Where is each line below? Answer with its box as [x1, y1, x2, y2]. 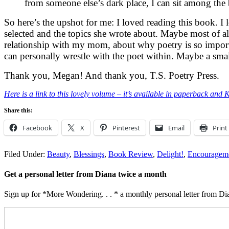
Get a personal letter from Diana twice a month [4, 170, 167, 179]
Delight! [157, 149, 184, 158]
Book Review [108, 149, 153, 158]
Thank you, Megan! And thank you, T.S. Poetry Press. [4, 70, 219, 81]
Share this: [4, 106, 33, 114]
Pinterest [112, 123, 140, 132]
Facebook [22, 123, 52, 132]
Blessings [74, 149, 104, 158]
